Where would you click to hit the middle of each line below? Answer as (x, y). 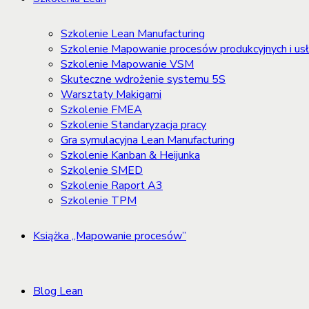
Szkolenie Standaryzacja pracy (133, 125)
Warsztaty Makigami (111, 94)
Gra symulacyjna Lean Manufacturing (148, 140)
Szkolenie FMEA (101, 110)
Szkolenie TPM (99, 201)
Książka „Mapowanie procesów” (110, 236)
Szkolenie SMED (102, 170)
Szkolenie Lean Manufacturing (133, 34)
